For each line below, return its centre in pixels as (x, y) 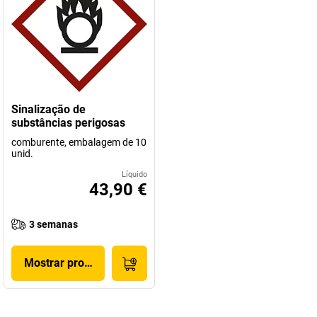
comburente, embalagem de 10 (79, 142)
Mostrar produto (65, 263)
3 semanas (53, 224)
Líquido (134, 174)
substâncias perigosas (68, 123)
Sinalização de (48, 109)
